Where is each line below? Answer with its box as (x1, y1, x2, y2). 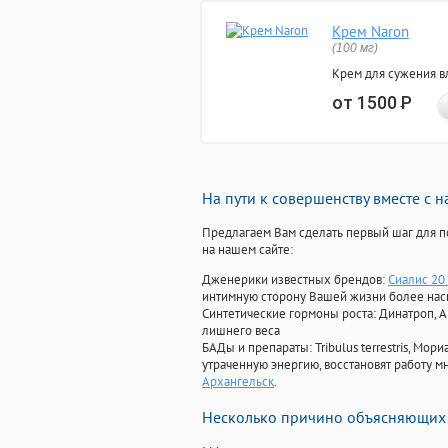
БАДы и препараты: (202, 339, 315, 357)
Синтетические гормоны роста (202, 305, 373, 323)
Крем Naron (332, 22, 409, 42)
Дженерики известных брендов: (202, 271, 388, 289)
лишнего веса (202, 322, 280, 340)
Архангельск (202, 373, 274, 391)
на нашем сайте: (202, 241, 293, 259)
